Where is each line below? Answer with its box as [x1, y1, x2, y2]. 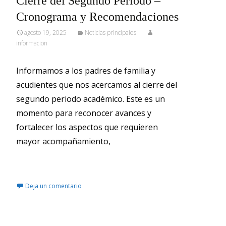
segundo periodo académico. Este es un [16, 93, 165, 104]
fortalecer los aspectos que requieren [16, 122, 158, 133]
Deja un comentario [25, 182, 82, 190]
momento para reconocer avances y [16, 107, 151, 119]
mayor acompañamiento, [16, 136, 110, 147]
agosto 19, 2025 [24, 28, 67, 37]
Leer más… [16, 156, 60, 167]
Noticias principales [85, 28, 136, 37]
